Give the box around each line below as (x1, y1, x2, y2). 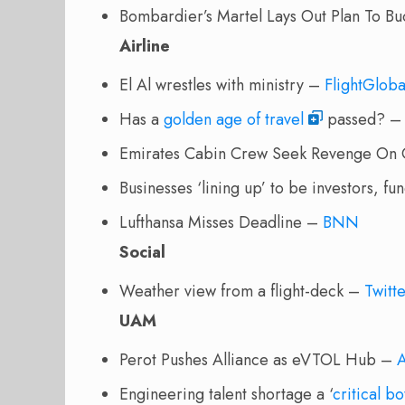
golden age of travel (164, 108, 304, 132)
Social (119, 240, 165, 265)
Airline (119, 34, 170, 59)
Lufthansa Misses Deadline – (119, 211, 323, 235)
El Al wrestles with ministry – (119, 73, 325, 98)
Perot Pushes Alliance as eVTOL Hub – (119, 348, 397, 372)
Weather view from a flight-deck (119, 279, 344, 304)
